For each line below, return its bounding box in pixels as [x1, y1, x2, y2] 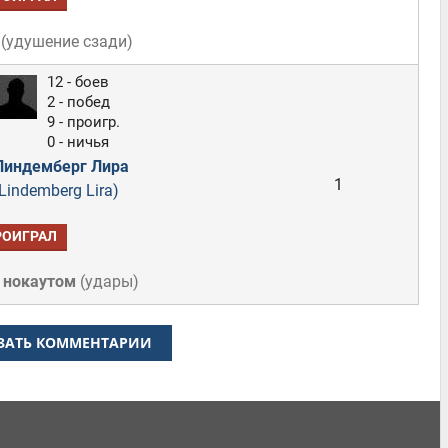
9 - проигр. [46, 113, 120, 131]
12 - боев [46, 73, 109, 91]
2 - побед [46, 93, 110, 111]
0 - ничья [46, 133, 109, 151]
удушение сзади [6, 32, 127, 51]
